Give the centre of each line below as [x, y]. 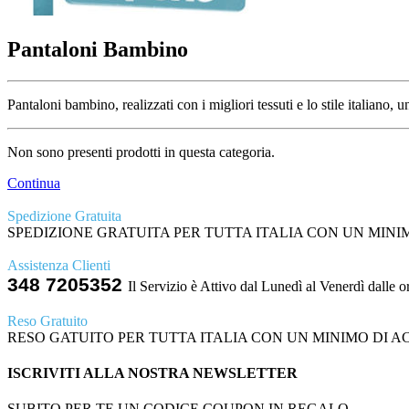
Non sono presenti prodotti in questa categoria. [141, 152]
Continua [34, 183]
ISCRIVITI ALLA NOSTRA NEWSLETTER [152, 372]
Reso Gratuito [47, 320]
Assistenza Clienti [59, 265]
